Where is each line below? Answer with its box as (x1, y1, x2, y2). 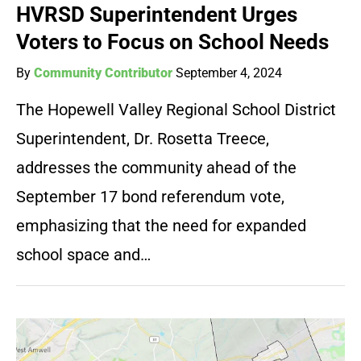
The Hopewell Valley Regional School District (16, 100, 336, 120)
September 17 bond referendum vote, (16, 187, 284, 207)
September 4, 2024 (176, 65, 282, 81)
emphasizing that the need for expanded (16, 216, 306, 236)
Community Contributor (34, 65, 172, 81)
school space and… (16, 245, 151, 265)
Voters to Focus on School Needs (16, 30, 329, 55)
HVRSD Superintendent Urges (16, 2, 297, 27)
